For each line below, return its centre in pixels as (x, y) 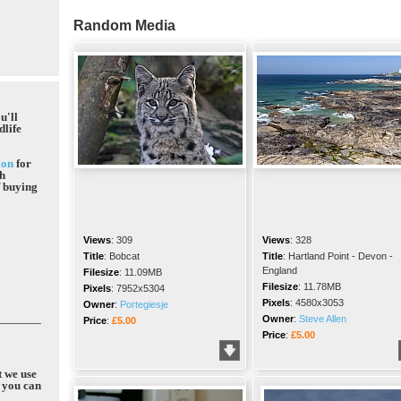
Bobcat (124, 256)
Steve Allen (323, 319)
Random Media (124, 26)
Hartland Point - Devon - (341, 256)
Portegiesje (144, 304)
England (280, 270)
